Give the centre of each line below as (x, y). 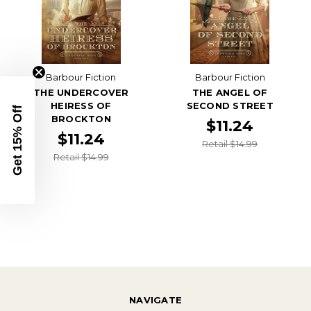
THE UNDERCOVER (81, 93)
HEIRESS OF (81, 106)
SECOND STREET (230, 106)
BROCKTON (81, 119)
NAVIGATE (155, 300)
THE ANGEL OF (230, 93)
